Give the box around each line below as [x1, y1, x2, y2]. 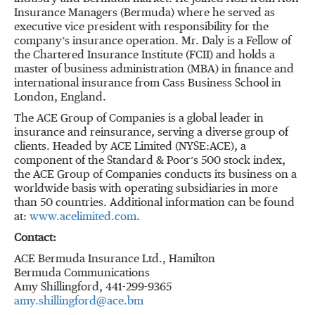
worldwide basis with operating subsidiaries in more [14, 184, 278, 195]
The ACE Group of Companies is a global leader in [14, 113, 264, 124]
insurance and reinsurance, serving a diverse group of [14, 127, 288, 139]
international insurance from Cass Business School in [14, 78, 281, 89]
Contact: [14, 233, 56, 244]
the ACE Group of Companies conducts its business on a [14, 169, 297, 181]
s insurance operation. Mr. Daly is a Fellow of [65, 36, 291, 47]
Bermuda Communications [14, 268, 150, 279]
